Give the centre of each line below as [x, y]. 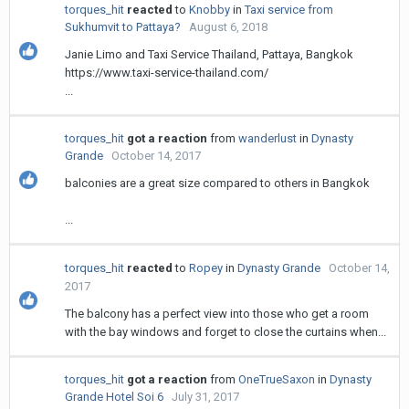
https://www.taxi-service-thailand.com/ [167, 73]
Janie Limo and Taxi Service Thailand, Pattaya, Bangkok [209, 54]
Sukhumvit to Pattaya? [123, 27]
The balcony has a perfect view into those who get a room [217, 314]
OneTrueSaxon [277, 379]
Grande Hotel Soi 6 [114, 397]
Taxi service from [289, 10]
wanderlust [267, 138]
